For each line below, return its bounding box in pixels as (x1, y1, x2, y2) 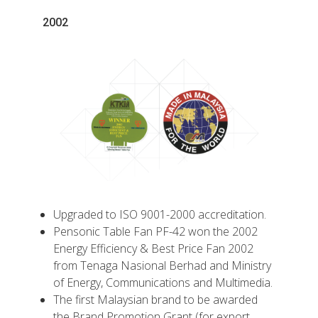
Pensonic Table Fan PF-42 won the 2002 (53, 224, 258, 240)
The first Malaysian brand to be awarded (53, 292, 258, 308)
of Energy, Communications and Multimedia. (53, 275, 273, 291)
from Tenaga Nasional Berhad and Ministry (53, 258, 271, 274)
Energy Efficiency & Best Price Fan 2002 (53, 241, 253, 257)
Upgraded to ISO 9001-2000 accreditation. (53, 207, 266, 223)
